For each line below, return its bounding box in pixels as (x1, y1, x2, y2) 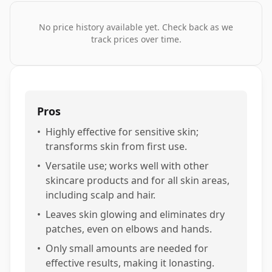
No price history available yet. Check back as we (39, 21, 233, 33)
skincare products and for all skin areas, (46, 174, 229, 187)
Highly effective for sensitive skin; (46, 125, 199, 138)
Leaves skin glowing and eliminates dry (46, 208, 225, 221)
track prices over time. (90, 33, 182, 45)
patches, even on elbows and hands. (46, 222, 212, 236)
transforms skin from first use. (46, 140, 187, 153)
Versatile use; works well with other (46, 159, 209, 172)
